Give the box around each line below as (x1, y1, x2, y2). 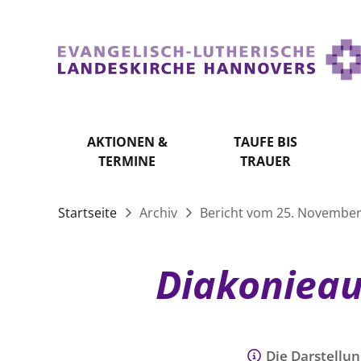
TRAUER (239, 152, 291, 170)
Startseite (58, 204, 120, 222)
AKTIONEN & (86, 133, 168, 151)
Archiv (136, 204, 180, 222)
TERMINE (98, 152, 156, 170)
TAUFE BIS (233, 133, 297, 151)
